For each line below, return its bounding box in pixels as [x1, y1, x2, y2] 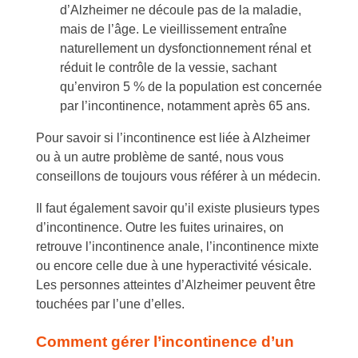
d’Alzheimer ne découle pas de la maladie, [60, 2, 301, 17]
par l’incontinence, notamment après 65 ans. [60, 98, 313, 113]
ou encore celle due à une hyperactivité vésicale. [36, 258, 312, 272]
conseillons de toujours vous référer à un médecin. [36, 169, 320, 183]
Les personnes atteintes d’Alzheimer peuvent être [36, 277, 316, 292]
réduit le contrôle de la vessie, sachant [60, 60, 276, 74]
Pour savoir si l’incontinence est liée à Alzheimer [36, 130, 310, 145]
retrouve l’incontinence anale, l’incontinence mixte [36, 239, 319, 253]
